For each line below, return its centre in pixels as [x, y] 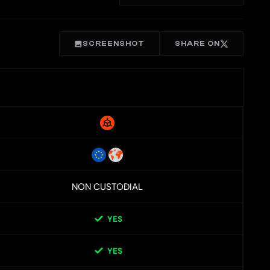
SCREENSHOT [114, 44]
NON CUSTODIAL [107, 187]
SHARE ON [197, 44]
